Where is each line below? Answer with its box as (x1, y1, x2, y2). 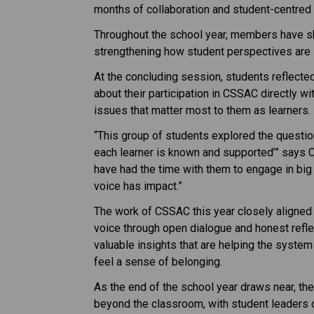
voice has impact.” (94, 179, 183, 193)
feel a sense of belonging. (94, 254, 223, 268)
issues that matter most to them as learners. (94, 103, 311, 117)
